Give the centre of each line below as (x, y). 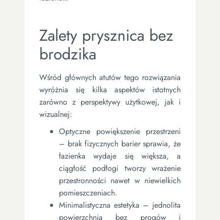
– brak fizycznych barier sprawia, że (120, 143)
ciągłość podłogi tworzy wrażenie (120, 168)
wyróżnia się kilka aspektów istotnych (110, 89)
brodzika (68, 54)
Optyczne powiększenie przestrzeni (120, 131)
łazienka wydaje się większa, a (120, 156)
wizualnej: (56, 114)
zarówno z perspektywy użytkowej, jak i (110, 102)
